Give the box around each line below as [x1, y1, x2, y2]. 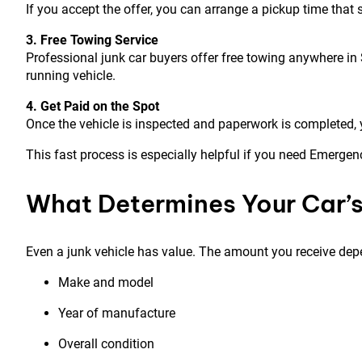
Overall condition [58, 336, 154, 352]
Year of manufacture [58, 305, 175, 322]
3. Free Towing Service [26, 32, 158, 48]
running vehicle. [26, 68, 116, 84]
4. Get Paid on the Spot [26, 99, 159, 115]
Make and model [58, 275, 154, 291]
